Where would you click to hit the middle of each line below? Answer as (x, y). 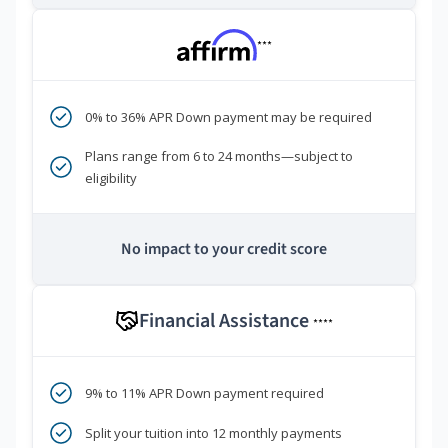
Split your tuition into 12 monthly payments (213, 433)
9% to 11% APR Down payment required (204, 393)
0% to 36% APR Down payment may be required (228, 117)
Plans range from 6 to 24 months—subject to (219, 156)
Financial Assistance (226, 321)
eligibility (111, 178)
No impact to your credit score (224, 249)
